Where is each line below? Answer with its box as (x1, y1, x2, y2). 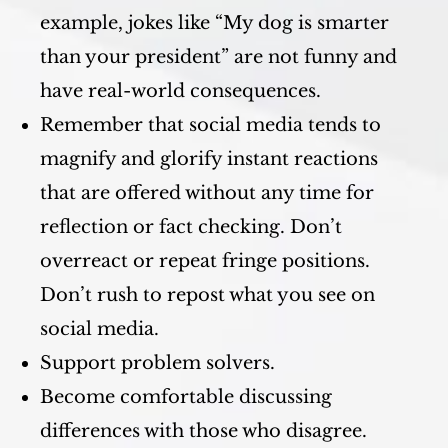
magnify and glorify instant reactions (40, 148, 378, 170)
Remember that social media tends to (40, 114, 381, 136)
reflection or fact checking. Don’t (40, 216, 342, 238)
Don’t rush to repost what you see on (40, 284, 375, 306)
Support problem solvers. (40, 352, 275, 374)
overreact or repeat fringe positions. (40, 250, 370, 272)
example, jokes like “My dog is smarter (40, 12, 389, 34)
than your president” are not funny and (40, 46, 397, 68)
